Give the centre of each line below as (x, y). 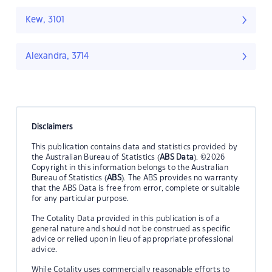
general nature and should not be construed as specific (131, 229)
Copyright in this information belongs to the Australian (130, 167)
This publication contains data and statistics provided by (134, 147)
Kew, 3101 (45, 20)
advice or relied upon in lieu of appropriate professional (133, 239)
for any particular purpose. (80, 198)
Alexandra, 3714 (57, 57)
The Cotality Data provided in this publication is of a (126, 218)
